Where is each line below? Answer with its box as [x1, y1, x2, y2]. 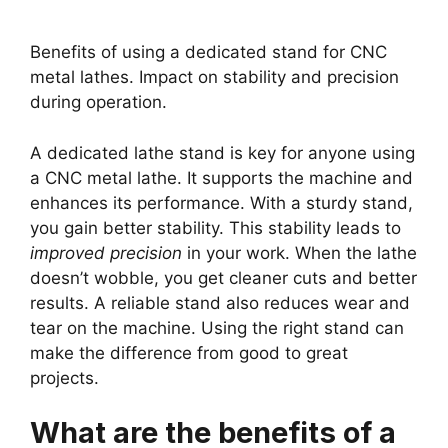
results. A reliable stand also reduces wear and [30, 292, 410, 313]
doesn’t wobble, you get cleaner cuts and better [30, 267, 417, 288]
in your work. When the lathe [182, 242, 417, 263]
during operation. [30, 92, 167, 113]
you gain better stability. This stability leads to [30, 217, 401, 238]
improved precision [30, 242, 182, 263]
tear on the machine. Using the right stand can [30, 317, 404, 338]
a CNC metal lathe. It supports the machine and [30, 167, 413, 188]
